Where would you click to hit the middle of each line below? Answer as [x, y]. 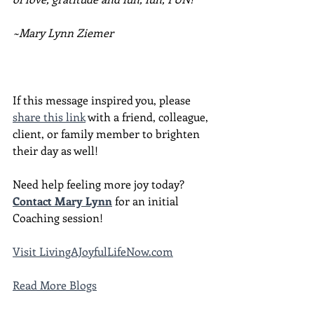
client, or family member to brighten [108, 133]
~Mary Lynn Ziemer [63, 32]
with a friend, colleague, [148, 116]
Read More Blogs [55, 285]
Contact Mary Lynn [62, 200]
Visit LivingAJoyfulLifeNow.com [93, 251]
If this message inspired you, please [103, 100]
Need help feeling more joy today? [101, 184]
